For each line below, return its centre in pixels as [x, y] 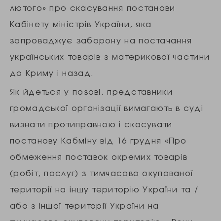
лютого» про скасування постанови [93, 8]
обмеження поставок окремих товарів [99, 157]
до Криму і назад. [52, 73]
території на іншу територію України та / [104, 189]
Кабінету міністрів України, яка [81, 24]
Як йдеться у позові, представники [91, 92]
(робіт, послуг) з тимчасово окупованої [102, 173]
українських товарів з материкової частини [110, 56]
